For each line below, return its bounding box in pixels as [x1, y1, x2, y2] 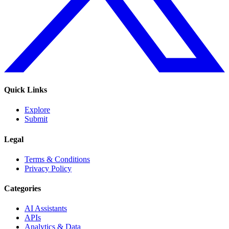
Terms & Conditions [25, 154, 90, 164]
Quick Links [4, 85, 47, 95]
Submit [25, 114, 48, 124]
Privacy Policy [25, 164, 72, 173]
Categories [4, 184, 41, 193]
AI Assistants [25, 204, 67, 213]
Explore [25, 105, 50, 114]
